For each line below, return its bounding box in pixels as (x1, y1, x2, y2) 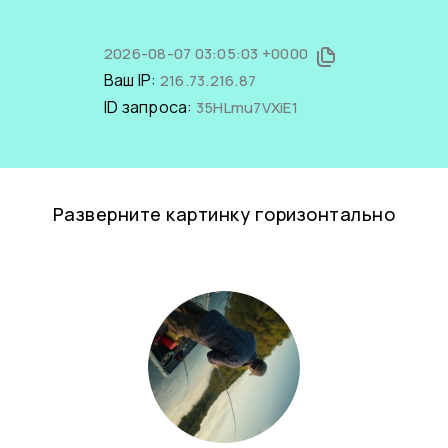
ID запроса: (103, 96, 196, 118)
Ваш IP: (103, 69, 160, 91)
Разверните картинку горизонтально (52, 202, 396, 226)
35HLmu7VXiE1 (195, 97, 298, 118)
